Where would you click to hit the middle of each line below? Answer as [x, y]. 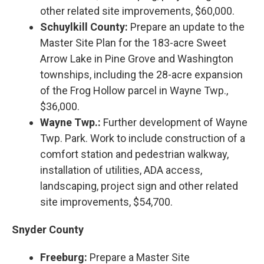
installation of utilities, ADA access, [121, 170]
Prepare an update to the [186, 27]
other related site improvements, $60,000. [137, 11]
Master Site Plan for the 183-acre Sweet [133, 42]
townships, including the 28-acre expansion [141, 74]
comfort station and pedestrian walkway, [134, 154]
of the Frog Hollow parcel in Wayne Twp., [134, 90]
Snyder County [48, 229]
